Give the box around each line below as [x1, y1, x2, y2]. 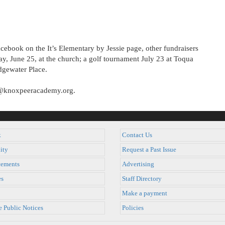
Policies [122, 204, 144, 211]
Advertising [122, 161, 154, 168]
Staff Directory [122, 175, 162, 182]
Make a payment [122, 190, 167, 197]
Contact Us [122, 132, 152, 139]
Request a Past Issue [122, 146, 176, 153]
